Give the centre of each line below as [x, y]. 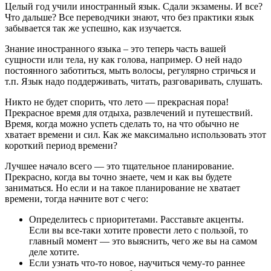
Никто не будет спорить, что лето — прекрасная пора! [117, 102]
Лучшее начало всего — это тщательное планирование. [119, 166]
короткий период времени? [61, 145]
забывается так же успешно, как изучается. [93, 28]
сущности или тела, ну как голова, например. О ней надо [123, 59]
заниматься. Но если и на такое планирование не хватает [122, 188]
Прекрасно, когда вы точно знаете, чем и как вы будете [118, 177]
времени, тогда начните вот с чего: [77, 198]
